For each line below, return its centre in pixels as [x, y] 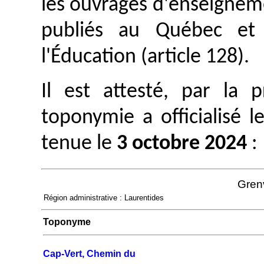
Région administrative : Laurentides [104, 197]
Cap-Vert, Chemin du [89, 253]
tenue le [79, 143]
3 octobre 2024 [182, 143]
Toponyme [67, 222]
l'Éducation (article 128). [145, 57]
